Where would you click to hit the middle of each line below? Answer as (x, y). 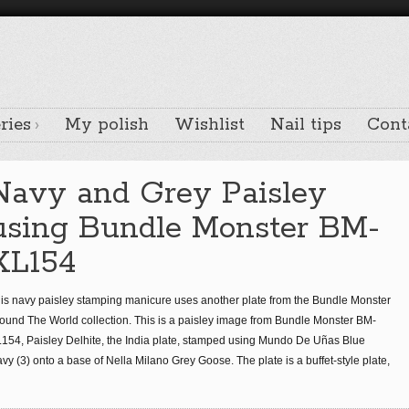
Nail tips (306, 125)
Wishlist (210, 125)
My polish (107, 125)
